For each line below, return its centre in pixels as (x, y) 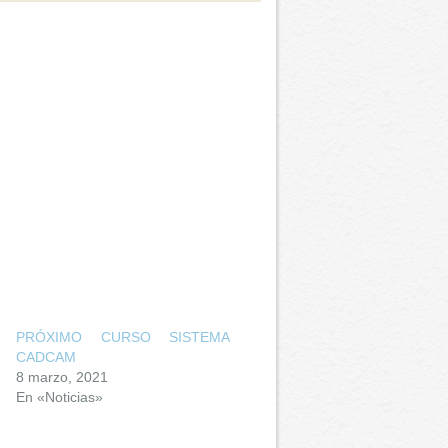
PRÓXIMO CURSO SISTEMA (123, 337)
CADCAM (46, 357)
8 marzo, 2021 (62, 377)
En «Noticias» (60, 397)
